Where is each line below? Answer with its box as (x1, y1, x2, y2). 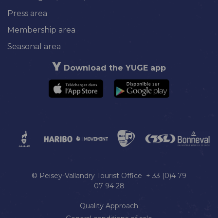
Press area (7, 8, 47, 18)
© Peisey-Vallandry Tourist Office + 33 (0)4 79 (32, 171, 186, 181)
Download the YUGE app (64, 63, 166, 73)
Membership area (7, 25, 75, 35)
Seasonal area (7, 41, 61, 51)
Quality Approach (80, 201, 138, 211)
